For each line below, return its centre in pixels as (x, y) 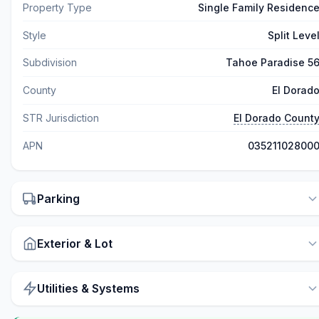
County (40, 90)
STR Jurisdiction (61, 117)
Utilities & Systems (88, 289)
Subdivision (50, 63)
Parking (58, 198)
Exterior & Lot (75, 243)
